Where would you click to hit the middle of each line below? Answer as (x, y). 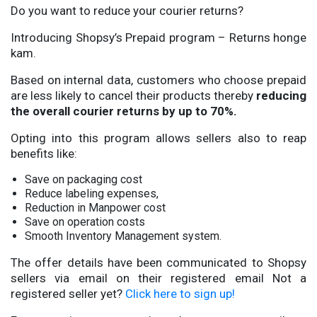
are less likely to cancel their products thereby (133, 96)
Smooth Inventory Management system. (123, 236)
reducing (281, 96)
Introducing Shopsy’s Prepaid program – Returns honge (158, 38)
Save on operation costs (85, 222)
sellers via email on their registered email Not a (158, 278)
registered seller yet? (68, 294)
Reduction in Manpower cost (95, 208)
